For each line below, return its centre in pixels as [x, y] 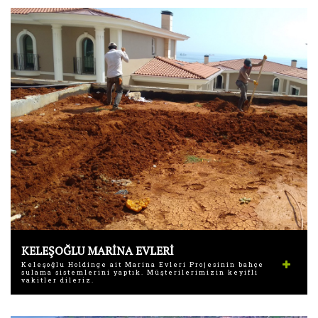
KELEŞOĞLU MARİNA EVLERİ [98, 251]
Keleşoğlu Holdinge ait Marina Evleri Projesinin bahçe [143, 265]
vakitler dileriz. [58, 280]
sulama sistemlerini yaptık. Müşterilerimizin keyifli [140, 273]
